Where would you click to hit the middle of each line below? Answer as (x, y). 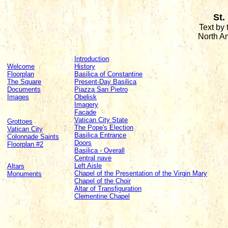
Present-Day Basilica (105, 82)
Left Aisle (88, 166)
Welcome (21, 66)
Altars (16, 166)
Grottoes (20, 121)
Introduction (92, 59)
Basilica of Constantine (108, 74)
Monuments (24, 174)
